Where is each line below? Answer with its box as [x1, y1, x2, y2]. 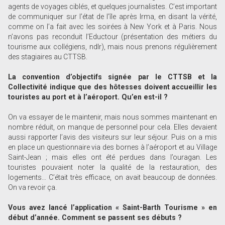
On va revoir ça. [8, 183, 57, 192]
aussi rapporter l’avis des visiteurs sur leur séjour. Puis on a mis [8, 133, 217, 142]
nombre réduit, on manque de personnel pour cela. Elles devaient [8, 123, 217, 132]
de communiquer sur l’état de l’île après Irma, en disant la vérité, [8, 13, 217, 21]
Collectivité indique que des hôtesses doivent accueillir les [8, 83, 217, 91]
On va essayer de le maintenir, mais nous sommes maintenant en [8, 113, 217, 122]
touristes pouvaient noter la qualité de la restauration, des [8, 163, 217, 172]
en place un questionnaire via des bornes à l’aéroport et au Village [8, 143, 217, 152]
